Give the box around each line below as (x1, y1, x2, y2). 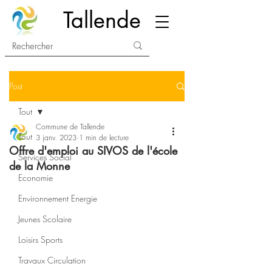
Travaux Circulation (18, 254, 86, 266)
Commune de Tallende (36, 121, 104, 132)
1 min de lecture (79, 132, 129, 143)
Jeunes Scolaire (18, 213, 72, 225)
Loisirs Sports (18, 234, 63, 245)
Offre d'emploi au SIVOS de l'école (9, 143, 177, 158)
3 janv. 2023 (36, 132, 76, 143)
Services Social (18, 151, 72, 163)
